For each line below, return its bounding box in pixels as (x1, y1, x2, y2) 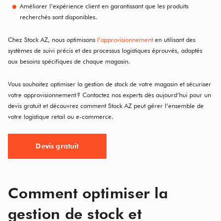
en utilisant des (153, 36, 195, 43)
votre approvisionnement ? (8, 91, 80, 99)
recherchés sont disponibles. (20, 13, 97, 21)
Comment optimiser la (8, 184, 168, 202)
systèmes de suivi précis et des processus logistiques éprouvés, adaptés (8, 46, 202, 54)
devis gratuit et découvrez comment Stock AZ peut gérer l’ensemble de (8, 102, 204, 110)
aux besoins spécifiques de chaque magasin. (8, 57, 130, 65)
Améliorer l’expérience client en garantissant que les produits (20, 2, 188, 10)
